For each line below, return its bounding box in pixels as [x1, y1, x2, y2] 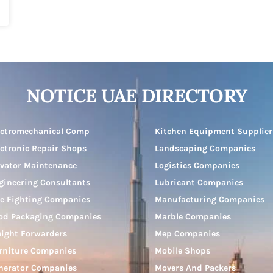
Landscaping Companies [155, 143, 255, 154]
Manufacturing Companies [155, 194, 264, 205]
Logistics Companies [155, 160, 239, 171]
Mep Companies [155, 229, 220, 239]
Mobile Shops [155, 246, 210, 257]
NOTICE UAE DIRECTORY [26, 83, 247, 108]
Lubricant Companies [155, 177, 243, 188]
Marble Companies [155, 211, 231, 222]
